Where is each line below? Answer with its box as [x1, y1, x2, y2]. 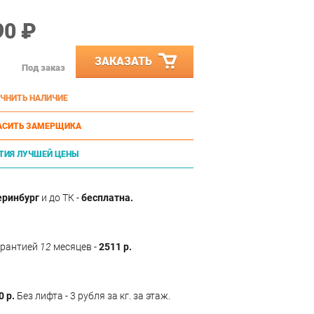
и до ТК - [39, 191, 81, 203]
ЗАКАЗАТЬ [95, 54, 152, 68]
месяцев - [51, 240, 99, 252]
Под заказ [22, 62, 65, 74]
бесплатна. [81, 191, 133, 203]
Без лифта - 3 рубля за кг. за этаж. [15, 289, 170, 301]
